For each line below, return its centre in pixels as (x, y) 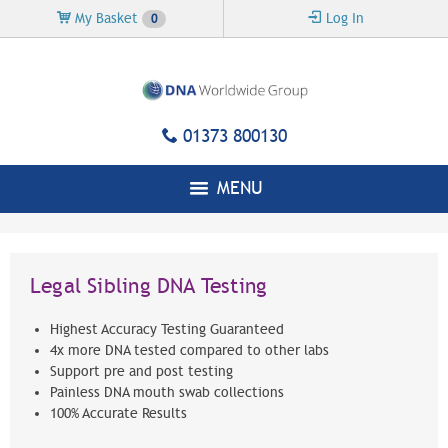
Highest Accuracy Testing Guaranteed (167, 330)
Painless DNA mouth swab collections (167, 393)
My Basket (106, 18)
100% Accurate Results (120, 414)
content (186, 53)
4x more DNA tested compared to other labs (189, 351)
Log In (343, 18)
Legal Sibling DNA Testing (149, 286)
